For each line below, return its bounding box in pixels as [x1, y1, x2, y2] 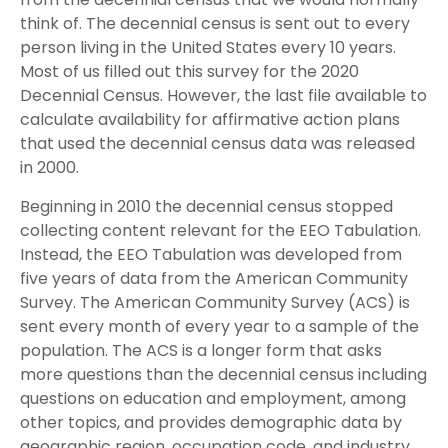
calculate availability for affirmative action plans [20, 108, 400, 131]
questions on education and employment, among [20, 387, 406, 410]
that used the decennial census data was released [20, 132, 415, 155]
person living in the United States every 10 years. [20, 36, 396, 59]
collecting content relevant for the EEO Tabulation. [20, 219, 421, 242]
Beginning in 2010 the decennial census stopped [20, 195, 393, 218]
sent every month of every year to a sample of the [20, 315, 419, 338]
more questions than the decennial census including [20, 363, 427, 386]
